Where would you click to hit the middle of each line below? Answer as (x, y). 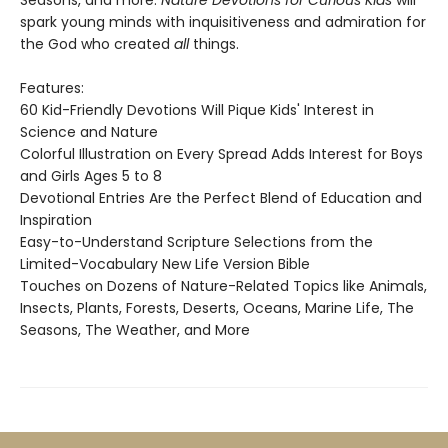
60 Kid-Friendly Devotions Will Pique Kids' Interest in (197, 110)
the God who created (97, 44)
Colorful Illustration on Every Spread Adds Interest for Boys (221, 154)
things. (216, 44)
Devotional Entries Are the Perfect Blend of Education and (221, 198)
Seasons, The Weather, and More (135, 330)
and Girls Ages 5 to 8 (91, 176)
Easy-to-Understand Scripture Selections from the (196, 242)
